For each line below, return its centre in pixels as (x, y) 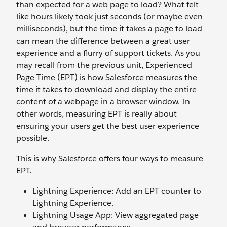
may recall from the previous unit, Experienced (104, 65)
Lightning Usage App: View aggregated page (116, 215)
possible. (34, 138)
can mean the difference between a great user (103, 41)
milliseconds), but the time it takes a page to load (109, 29)
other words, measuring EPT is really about (97, 114)
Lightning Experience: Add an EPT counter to (117, 191)
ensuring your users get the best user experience (108, 126)
